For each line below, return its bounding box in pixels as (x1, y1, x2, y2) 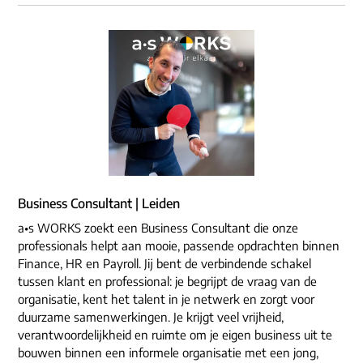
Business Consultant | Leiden (18, 195, 180, 212)
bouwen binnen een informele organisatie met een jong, (18, 345, 318, 361)
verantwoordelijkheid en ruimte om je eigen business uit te (18, 327, 332, 343)
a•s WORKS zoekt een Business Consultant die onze (18, 220, 298, 236)
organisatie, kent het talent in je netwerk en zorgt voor (18, 292, 314, 307)
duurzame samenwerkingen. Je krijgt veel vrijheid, (18, 310, 284, 325)
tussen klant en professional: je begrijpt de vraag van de (18, 274, 317, 289)
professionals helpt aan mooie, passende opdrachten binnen (18, 238, 340, 254)
